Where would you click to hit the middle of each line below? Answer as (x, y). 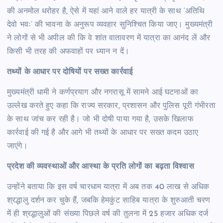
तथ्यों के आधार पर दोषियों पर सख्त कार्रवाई (70, 72)
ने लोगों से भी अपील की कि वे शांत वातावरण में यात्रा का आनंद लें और (109, 38)
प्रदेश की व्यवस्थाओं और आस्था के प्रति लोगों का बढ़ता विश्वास (101, 167)
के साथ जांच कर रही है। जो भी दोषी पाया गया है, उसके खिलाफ (100, 119)
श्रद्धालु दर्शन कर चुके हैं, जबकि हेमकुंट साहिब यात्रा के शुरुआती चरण (109, 200)
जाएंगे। (17, 146)
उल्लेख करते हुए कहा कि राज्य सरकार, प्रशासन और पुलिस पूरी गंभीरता (111, 106)
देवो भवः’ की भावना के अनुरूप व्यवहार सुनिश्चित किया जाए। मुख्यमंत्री (110, 25)
